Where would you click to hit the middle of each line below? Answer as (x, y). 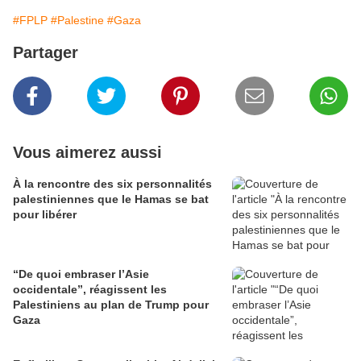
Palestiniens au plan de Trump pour (111, 305)
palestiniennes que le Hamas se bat (111, 199)
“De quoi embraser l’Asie (81, 274)
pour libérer (45, 215)
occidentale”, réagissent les (90, 290)
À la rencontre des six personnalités (112, 184)
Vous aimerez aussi (87, 153)
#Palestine (77, 21)
